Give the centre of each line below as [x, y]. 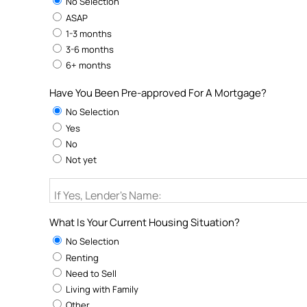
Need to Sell [90, 273]
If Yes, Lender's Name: [108, 195]
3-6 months [89, 49]
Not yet [80, 160]
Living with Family [101, 289]
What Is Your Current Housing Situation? [145, 222]
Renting [81, 258]
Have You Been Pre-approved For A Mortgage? [158, 93]
